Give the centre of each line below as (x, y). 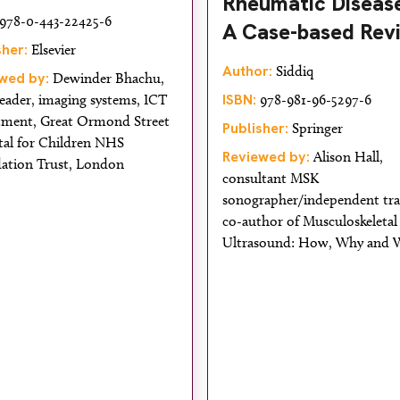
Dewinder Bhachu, (107, 78)
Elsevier (52, 50)
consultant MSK (271, 178)
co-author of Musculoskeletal (310, 221)
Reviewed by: (266, 157)
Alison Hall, (346, 157)
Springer (316, 128)
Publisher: (255, 128)
